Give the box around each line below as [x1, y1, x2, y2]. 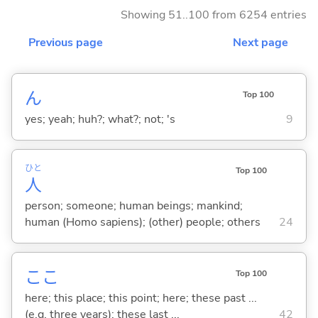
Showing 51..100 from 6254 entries [121, 6, 307, 23]
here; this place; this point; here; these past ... [24, 290, 257, 306]
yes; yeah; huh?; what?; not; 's [24, 111, 175, 127]
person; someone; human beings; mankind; [24, 197, 243, 214]
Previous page [28, 34, 103, 50]
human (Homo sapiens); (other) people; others [24, 214, 261, 230]
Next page [233, 34, 288, 50]
